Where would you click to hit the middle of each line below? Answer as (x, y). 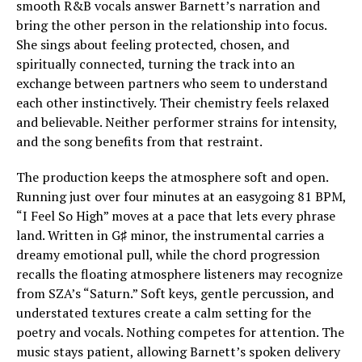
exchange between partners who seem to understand (172, 83)
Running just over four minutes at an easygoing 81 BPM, (181, 196)
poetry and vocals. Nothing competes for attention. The (180, 332)
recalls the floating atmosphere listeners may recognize (179, 274)
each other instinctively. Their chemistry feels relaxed (173, 103)
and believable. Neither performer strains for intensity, (177, 122)
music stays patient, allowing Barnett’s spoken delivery (178, 351)
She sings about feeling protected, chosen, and (153, 44)
